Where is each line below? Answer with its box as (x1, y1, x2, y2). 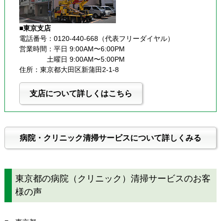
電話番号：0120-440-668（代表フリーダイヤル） (19, 34, 174, 42)
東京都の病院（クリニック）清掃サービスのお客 (15, 174, 211, 184)
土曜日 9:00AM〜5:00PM (46, 55, 125, 63)
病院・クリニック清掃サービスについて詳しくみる (19, 134, 201, 143)
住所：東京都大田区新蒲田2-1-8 (19, 65, 119, 74)
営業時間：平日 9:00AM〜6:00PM (19, 44, 125, 53)
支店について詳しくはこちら (29, 89, 132, 98)
